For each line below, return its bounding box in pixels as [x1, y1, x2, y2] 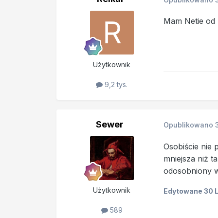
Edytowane [163, 186, 204, 195]
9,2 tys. [103, 80, 128, 89]
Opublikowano [163, 121, 215, 129]
